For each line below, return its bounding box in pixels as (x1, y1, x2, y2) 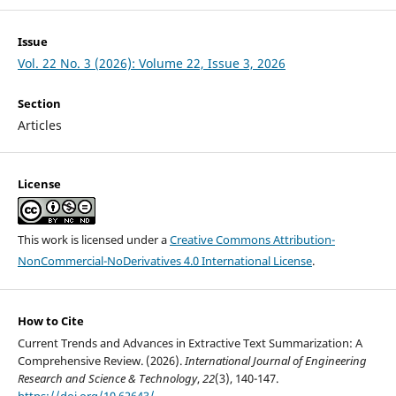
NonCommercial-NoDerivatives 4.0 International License (17, 253, 312, 270)
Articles (17, 116, 62, 133)
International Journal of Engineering (184, 353, 367, 369)
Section (17, 95, 61, 111)
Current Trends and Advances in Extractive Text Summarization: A (17, 335, 362, 352)
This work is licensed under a (17, 232, 170, 248)
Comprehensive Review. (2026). (17, 353, 185, 369)
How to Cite (17, 313, 84, 330)
